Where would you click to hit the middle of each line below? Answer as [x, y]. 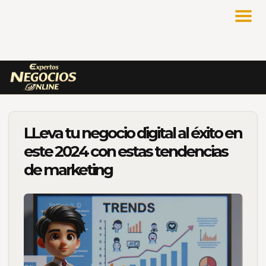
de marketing [68, 170]
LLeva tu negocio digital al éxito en [132, 133]
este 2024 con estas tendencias [125, 151]
